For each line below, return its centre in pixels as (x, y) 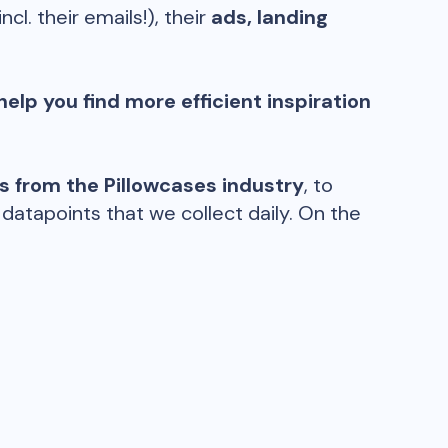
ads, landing (269, 17)
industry (263, 185)
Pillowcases (160, 185)
